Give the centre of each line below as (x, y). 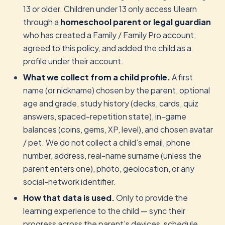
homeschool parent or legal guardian (136, 22)
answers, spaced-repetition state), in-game (105, 116)
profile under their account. (73, 61)
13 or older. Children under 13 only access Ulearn (110, 9)
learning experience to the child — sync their (104, 211)
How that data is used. (69, 198)
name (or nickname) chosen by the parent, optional (117, 90)
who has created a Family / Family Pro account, (109, 35)
